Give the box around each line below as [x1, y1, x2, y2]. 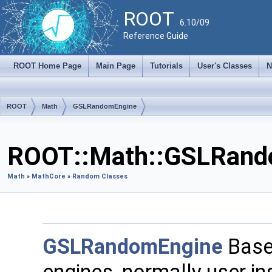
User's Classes [197, 61, 252, 70]
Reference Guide [123, 31, 188, 41]
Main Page [96, 61, 135, 70]
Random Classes [72, 172, 127, 180]
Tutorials [150, 61, 183, 70]
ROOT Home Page [13, 61, 81, 70]
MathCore [32, 172, 66, 180]
